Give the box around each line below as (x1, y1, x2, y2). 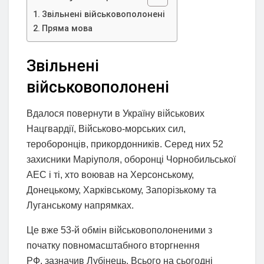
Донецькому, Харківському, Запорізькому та (27, 184, 216, 195)
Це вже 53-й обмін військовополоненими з (27, 225, 212, 235)
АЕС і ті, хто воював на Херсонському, (27, 169, 194, 180)
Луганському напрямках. (27, 200, 134, 210)
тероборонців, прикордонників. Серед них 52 (27, 138, 223, 149)
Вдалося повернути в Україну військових (27, 108, 204, 118)
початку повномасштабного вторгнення (27, 240, 200, 250)
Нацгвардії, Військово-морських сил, (27, 123, 186, 134)
